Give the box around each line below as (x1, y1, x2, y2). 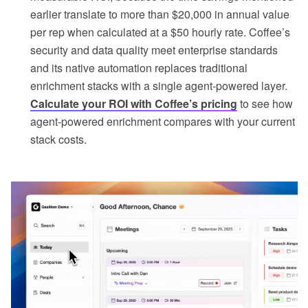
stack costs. (30, 131, 87, 148)
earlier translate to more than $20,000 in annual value (30, 6, 289, 23)
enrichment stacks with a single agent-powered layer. (30, 78, 287, 94)
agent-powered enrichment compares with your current (30, 113, 295, 130)
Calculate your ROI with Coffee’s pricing (30, 96, 237, 112)
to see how (237, 96, 293, 112)
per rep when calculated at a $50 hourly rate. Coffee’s (30, 24, 290, 41)
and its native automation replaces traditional (30, 60, 247, 76)
